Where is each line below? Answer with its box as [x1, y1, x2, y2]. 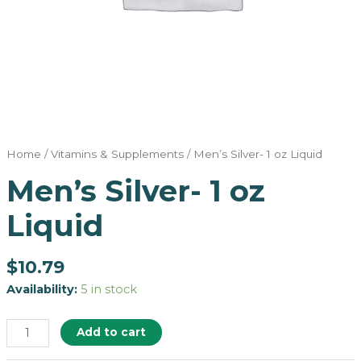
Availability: [6, 281, 77, 297]
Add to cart [77, 326, 147, 339]
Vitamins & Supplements [50, 147, 184, 160]
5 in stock [80, 281, 137, 297]
